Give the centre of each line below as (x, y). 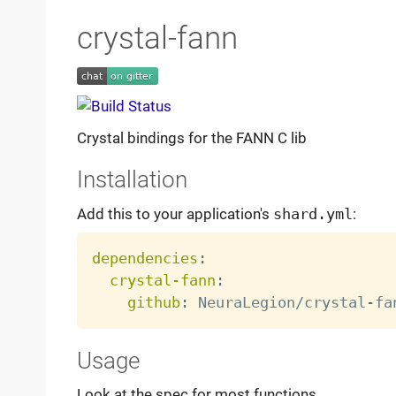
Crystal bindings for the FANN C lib (191, 138)
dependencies (145, 259)
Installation (132, 180)
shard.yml (312, 214)
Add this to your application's (175, 214)
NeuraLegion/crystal (277, 303)
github (153, 303)
